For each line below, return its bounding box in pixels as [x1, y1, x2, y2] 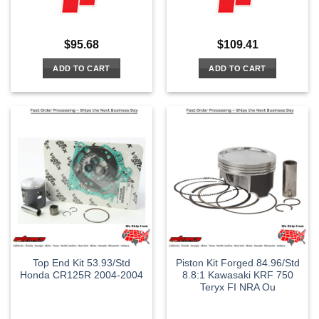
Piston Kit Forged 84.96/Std [175, 257, 300, 268]
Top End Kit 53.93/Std [33, 257, 130, 268]
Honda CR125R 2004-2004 [20, 269, 143, 281]
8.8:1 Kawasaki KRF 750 [182, 269, 293, 281]
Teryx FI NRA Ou [199, 281, 276, 293]
